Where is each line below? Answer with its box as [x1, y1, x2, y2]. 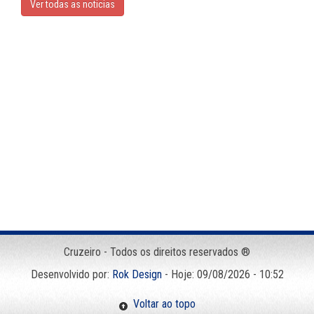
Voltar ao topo [128, 297, 196, 311]
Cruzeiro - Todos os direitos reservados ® [64, 245, 250, 259]
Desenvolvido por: [30, 268, 112, 282]
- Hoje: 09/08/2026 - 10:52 [161, 268, 284, 282]
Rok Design [111, 268, 162, 282]
